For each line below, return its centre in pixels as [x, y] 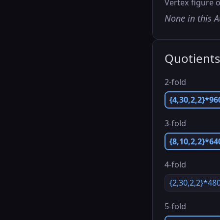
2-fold [175, 82]
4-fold [175, 165]
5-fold [175, 206]
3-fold [175, 123]
